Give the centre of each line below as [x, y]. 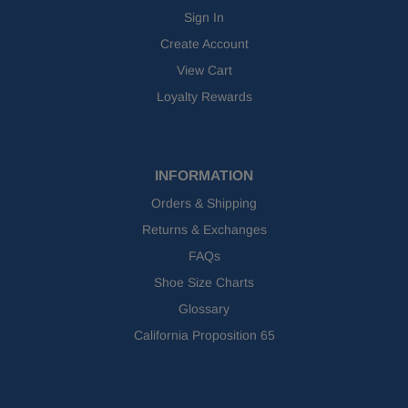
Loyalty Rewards [204, 97]
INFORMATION [204, 176]
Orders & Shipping [204, 204]
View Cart [204, 71]
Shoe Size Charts [204, 283]
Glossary [204, 309]
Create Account [204, 44]
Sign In [204, 18]
